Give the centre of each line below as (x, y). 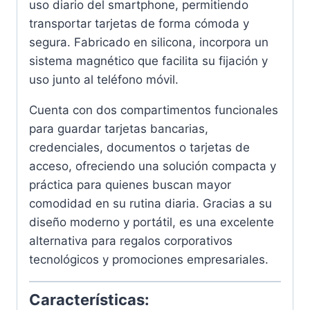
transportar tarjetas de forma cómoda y (139, 24)
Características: (89, 299)
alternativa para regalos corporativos (131, 241)
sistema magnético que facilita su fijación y (148, 61)
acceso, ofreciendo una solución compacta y (153, 166)
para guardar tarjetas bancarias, (119, 129)
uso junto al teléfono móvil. (104, 80)
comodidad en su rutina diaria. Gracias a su (151, 204)
